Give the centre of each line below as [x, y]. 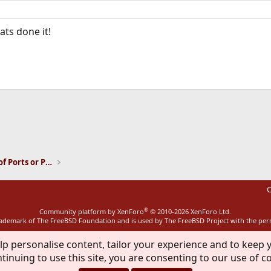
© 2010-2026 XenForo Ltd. [191, 211]
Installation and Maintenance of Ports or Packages [48, 162]
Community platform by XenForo [92, 211]
